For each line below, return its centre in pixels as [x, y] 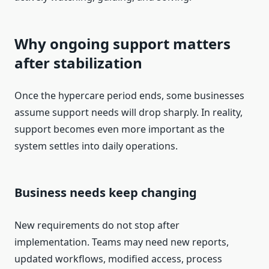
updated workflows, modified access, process [118, 259]
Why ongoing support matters [122, 44]
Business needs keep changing [106, 193]
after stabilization [78, 63]
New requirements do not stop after [97, 225]
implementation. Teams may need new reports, [122, 242]
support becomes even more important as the [119, 129]
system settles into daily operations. [96, 146]
